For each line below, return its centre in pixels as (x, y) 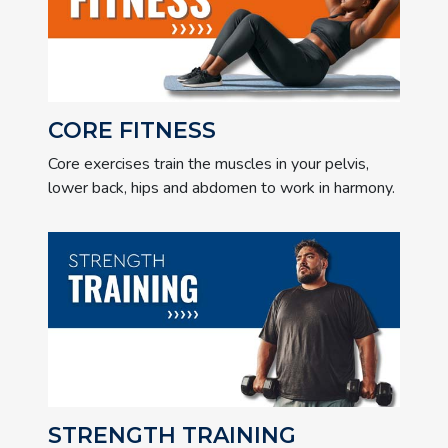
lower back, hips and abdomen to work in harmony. (221, 188)
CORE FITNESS (132, 130)
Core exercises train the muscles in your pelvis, (208, 164)
